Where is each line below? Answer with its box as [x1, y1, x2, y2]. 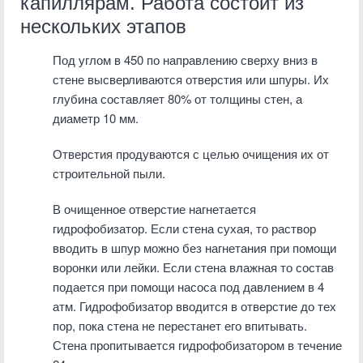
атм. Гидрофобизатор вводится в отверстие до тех [53, 297, 336, 314]
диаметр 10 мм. [53, 109, 139, 126]
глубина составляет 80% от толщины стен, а [53, 90, 302, 107]
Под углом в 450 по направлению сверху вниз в [53, 51, 318, 68]
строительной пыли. [53, 164, 165, 181]
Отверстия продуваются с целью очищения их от [53, 145, 329, 162]
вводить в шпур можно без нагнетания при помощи [53, 239, 336, 256]
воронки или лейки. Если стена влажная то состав [53, 258, 334, 275]
